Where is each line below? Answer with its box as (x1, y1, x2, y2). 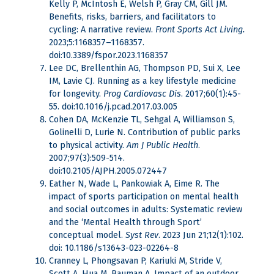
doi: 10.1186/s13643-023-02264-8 (49, 243, 179, 254)
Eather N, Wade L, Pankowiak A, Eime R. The (49, 179, 220, 190)
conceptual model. (49, 230, 125, 241)
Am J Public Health (127, 140, 198, 151)
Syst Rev (125, 230, 158, 241)
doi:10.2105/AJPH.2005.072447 (49, 166, 167, 177)
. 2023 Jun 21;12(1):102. (158, 230, 243, 241)
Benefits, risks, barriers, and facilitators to (49, 12, 216, 23)
